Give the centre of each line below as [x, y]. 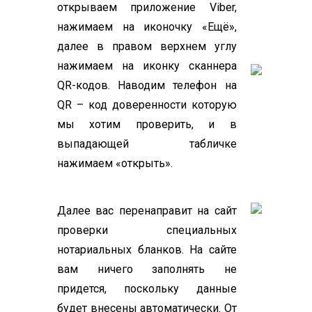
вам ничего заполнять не [147, 269]
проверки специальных [147, 230]
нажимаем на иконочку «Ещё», [147, 27]
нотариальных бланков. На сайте [147, 250]
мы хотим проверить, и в [147, 124]
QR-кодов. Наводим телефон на [147, 85]
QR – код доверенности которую [147, 105]
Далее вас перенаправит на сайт [147, 211]
